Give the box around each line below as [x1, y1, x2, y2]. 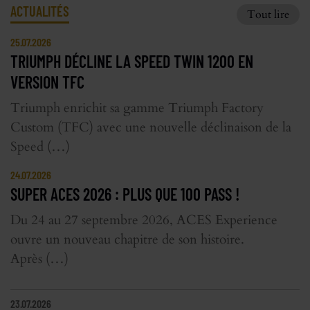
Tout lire [247, 6, 289, 22]
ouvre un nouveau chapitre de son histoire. [10, 230, 244, 248]
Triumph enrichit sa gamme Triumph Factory [10, 98, 264, 117]
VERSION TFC [10, 71, 84, 92]
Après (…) [10, 249, 69, 268]
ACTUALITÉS [10, 2, 69, 19]
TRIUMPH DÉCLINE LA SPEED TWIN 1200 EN [10, 51, 253, 71]
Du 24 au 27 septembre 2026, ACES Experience [10, 210, 277, 229]
